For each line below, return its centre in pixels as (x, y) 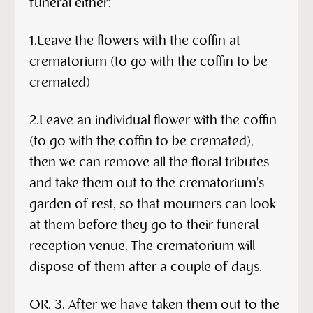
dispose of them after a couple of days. (146, 267)
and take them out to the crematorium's (147, 183)
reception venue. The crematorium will (143, 246)
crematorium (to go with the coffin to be (149, 62)
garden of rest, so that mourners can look (153, 204)
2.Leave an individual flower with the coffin (153, 121)
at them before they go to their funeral (144, 225)
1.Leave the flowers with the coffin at (135, 41)
